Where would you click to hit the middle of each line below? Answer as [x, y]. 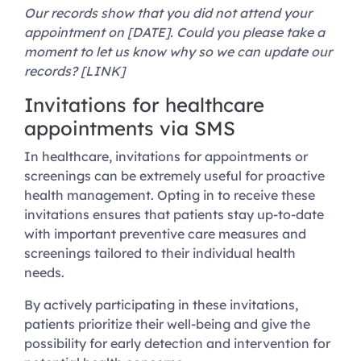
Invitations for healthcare [144, 105]
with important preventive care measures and [165, 234]
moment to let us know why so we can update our [178, 52]
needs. [46, 273]
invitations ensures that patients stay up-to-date [174, 215]
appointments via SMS [130, 129]
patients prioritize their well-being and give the [167, 324]
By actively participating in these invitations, [161, 305]
